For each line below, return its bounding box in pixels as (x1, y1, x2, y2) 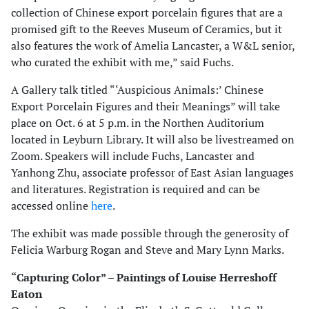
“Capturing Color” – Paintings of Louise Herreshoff (11, 270, 277, 285)
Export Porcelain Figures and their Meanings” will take (11, 99, 280, 114)
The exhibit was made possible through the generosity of (11, 226, 288, 241)
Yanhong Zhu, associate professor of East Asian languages (11, 165, 294, 180)
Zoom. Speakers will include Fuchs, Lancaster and (11, 148, 255, 163)
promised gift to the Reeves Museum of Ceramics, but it (11, 21, 282, 37)
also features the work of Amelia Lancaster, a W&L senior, (11, 38, 295, 53)
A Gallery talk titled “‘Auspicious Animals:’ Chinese (11, 82, 263, 97)
